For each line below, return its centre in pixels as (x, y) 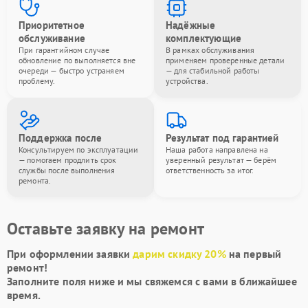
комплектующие (203, 38)
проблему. (37, 81)
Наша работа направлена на (217, 150)
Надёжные (191, 25)
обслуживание (52, 38)
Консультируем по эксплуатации (79, 150)
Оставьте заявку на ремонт (106, 229)
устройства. (187, 81)
